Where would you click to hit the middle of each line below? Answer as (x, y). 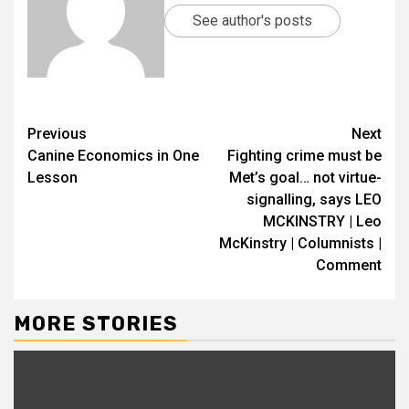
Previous (57, 134)
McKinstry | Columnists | (300, 244)
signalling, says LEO (314, 200)
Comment (349, 266)
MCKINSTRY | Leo (322, 222)
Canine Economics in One (113, 156)
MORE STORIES (96, 324)
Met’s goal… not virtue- (305, 178)
